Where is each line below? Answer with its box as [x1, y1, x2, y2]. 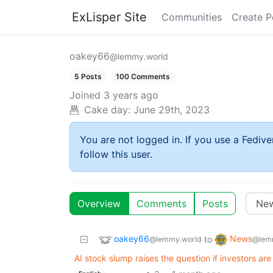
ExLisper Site [72, 10, 147, 24]
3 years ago [104, 89, 158, 102]
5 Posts [74, 72, 102, 81]
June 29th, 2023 [133, 104, 210, 116]
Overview [77, 197, 121, 210]
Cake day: [84, 104, 130, 116]
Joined [69, 89, 101, 102]
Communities [161, 11, 222, 23]
